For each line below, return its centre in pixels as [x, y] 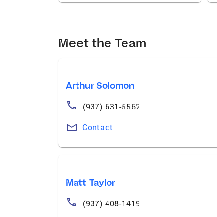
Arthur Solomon [100, 85]
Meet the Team [102, 42]
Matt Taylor [91, 182]
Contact [98, 127]
